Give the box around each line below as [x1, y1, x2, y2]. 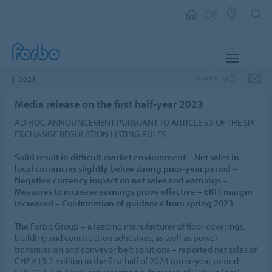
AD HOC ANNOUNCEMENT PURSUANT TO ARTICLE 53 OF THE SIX [15, 116, 256, 128]
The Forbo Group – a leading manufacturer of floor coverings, [15, 220, 245, 232]
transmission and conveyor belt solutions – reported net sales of [15, 243, 257, 255]
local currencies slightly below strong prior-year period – [15, 162, 237, 174]
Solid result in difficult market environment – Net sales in [15, 151, 239, 163]
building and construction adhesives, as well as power [15, 231, 218, 243]
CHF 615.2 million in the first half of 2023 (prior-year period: [15, 254, 240, 267]
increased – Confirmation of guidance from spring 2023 [15, 197, 233, 209]
